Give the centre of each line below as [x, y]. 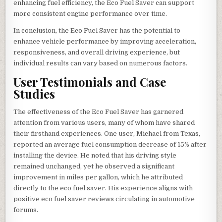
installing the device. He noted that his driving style [95, 156]
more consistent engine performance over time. [90, 13]
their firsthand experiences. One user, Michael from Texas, [107, 134]
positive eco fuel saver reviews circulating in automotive [104, 199]
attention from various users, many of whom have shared [104, 123]
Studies [34, 93]
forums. [26, 210]
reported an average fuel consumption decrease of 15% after [110, 145]
